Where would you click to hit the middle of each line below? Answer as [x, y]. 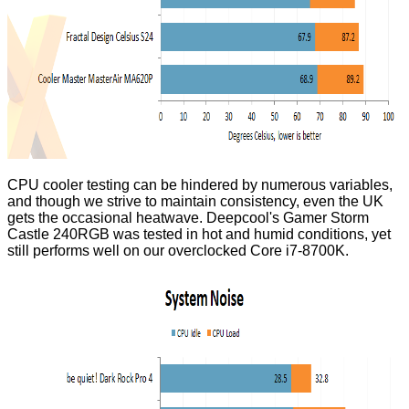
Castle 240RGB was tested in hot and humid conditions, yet [199, 235]
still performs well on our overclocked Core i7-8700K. [178, 251]
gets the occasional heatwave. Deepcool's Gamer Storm [188, 218]
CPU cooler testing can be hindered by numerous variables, [200, 185]
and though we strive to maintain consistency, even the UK [195, 202]
